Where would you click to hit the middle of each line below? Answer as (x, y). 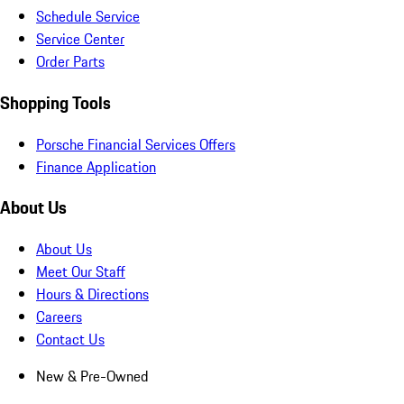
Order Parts (70, 62)
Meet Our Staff (81, 272)
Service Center (80, 39)
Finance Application (96, 166)
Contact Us (70, 340)
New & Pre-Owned (92, 376)
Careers (59, 317)
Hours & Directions (92, 294)
